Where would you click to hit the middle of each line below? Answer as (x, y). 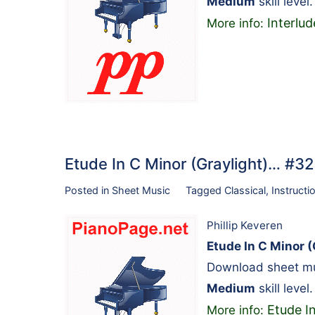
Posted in (88, 191)
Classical (245, 191)
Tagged (205, 191)
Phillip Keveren (245, 225)
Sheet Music (141, 191)
